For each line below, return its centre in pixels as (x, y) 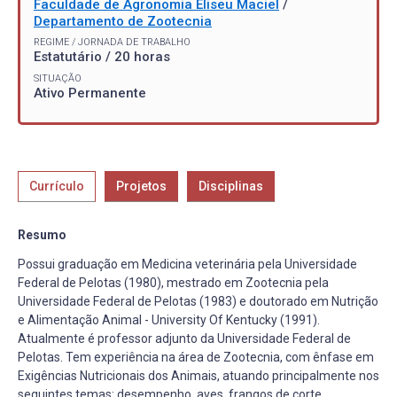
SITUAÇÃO (58, 79)
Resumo (42, 235)
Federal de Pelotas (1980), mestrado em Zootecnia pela (173, 283)
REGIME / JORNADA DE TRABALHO (112, 43)
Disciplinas (231, 187)
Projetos (141, 187)
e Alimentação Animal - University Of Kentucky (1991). (169, 320)
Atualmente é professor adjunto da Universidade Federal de (184, 339)
